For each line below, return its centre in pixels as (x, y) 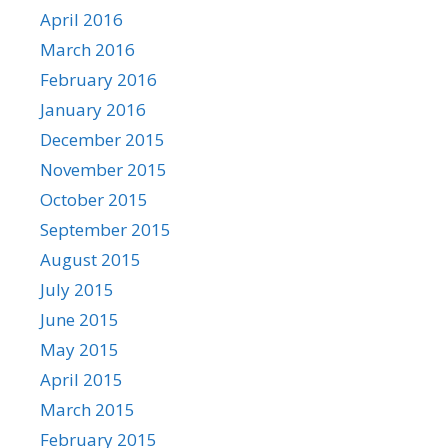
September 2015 (105, 229)
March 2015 (87, 409)
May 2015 (79, 349)
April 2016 (81, 19)
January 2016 (93, 109)
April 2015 (81, 379)
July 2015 (77, 289)
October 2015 (94, 199)
